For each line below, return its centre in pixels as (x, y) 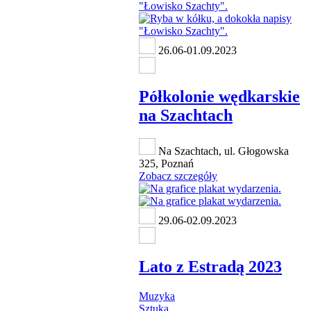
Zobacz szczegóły (178, 176)
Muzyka (157, 296)
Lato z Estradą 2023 (210, 267)
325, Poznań (166, 164)
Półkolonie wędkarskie (219, 96)
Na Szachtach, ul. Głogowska (222, 151)
